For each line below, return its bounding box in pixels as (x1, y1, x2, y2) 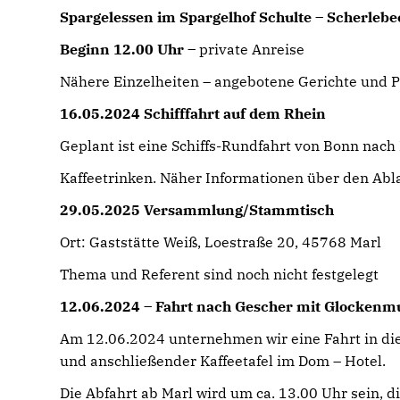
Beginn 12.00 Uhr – (60, 40, 196, 58)
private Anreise (196, 40, 305, 58)
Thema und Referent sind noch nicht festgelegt (60, 265, 379, 283)
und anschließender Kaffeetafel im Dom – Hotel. (60, 352, 387, 370)
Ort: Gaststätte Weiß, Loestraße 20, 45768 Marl (60, 233, 382, 251)
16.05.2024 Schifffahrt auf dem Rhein (60, 104, 327, 122)
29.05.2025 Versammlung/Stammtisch (60, 201, 335, 219)
